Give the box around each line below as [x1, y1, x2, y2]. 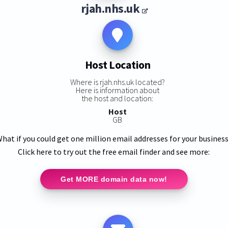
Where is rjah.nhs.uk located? [70, 76, 165, 87]
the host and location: [81, 93, 154, 103]
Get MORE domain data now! [61, 175, 167, 183]
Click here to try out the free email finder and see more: [18, 146, 210, 157]
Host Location [84, 58, 151, 72]
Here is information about [75, 84, 159, 95]
